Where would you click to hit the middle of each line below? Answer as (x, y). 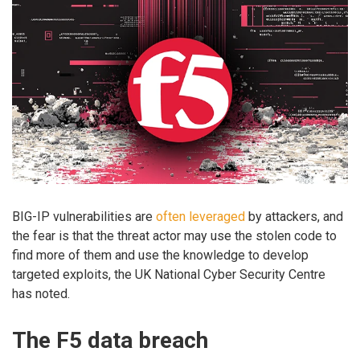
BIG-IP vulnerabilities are (84, 217)
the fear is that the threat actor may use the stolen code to (174, 236)
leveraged (217, 217)
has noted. (41, 294)
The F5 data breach (110, 341)
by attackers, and (294, 217)
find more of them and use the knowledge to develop (160, 256)
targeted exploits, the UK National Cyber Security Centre (169, 275)
